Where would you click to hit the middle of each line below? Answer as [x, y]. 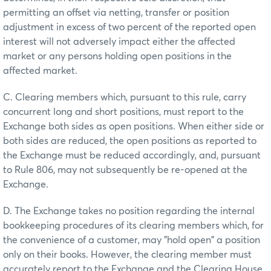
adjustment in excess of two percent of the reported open [129, 27]
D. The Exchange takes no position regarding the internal [129, 211]
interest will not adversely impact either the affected [119, 41]
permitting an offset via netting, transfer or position [116, 12]
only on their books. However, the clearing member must [127, 254]
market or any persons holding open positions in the [117, 56]
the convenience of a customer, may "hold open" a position [132, 240]
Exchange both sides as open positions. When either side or [134, 126]
